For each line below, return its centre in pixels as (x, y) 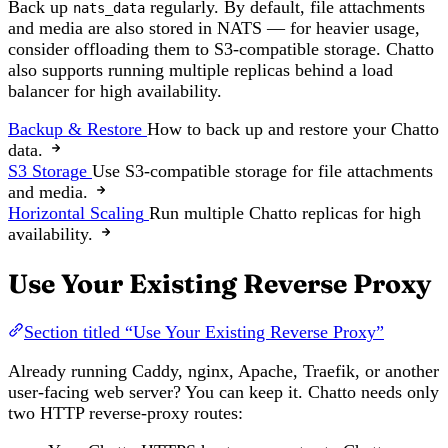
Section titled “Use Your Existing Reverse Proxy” (204, 332)
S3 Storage (47, 171)
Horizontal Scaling (76, 213)
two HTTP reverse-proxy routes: (125, 412)
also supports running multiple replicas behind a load (200, 69)
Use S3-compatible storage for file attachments (262, 171)
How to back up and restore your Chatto (293, 129)
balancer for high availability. (115, 90)
